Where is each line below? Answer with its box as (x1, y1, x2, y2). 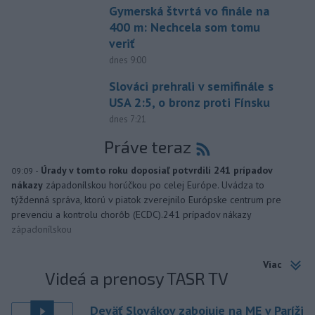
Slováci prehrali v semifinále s (108, 77, 274, 94)
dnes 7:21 (108, 112, 146, 125)
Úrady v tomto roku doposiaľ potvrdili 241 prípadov (41, 163, 272, 176)
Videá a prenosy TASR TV (45, 268, 229, 289)
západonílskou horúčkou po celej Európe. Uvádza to (46, 178, 264, 191)
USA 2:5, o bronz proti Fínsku (108, 94, 270, 110)
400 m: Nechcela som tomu (108, 18, 260, 35)
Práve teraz (103, 136, 191, 157)
